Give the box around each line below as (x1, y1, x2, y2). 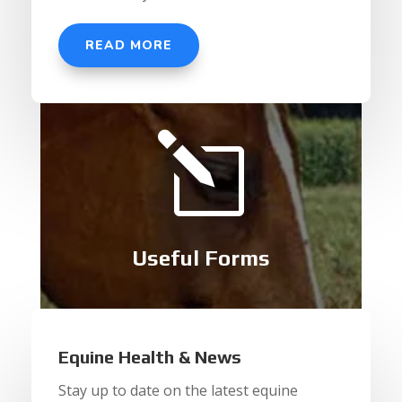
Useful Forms (131, 246, 270, 271)
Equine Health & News (57, 346, 241, 368)
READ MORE (84, 37, 172, 55)
